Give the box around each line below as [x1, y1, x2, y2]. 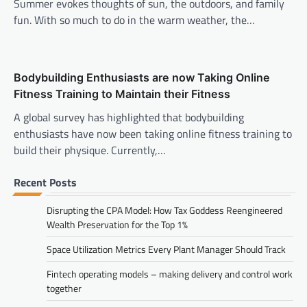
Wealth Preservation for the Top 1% [47, 217, 188, 232]
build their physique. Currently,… [14, 141, 166, 158]
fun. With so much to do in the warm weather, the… [14, 11, 255, 28]
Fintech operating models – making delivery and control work [47, 266, 293, 281]
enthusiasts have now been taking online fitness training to [14, 125, 292, 142]
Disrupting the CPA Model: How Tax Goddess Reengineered [47, 202, 282, 217]
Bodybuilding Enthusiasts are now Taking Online [14, 70, 270, 84]
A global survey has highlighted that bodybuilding [14, 108, 244, 125]
